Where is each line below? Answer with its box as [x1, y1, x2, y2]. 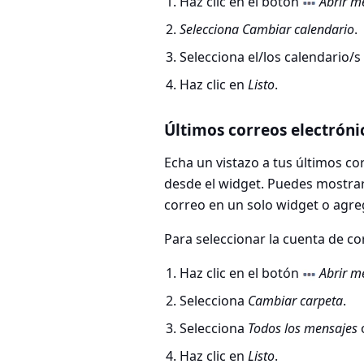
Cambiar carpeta [248, 292, 344, 310]
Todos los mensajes [248, 319, 358, 338]
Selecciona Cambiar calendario [180, 20, 355, 39]
